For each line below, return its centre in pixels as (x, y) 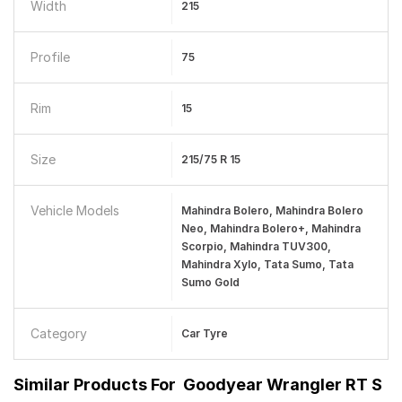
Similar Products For (95, 385)
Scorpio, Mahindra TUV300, (256, 246)
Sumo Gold (210, 282)
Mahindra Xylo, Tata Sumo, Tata (267, 264)
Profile (50, 57)
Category (59, 333)
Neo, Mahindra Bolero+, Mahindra (271, 228)
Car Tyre (204, 333)
